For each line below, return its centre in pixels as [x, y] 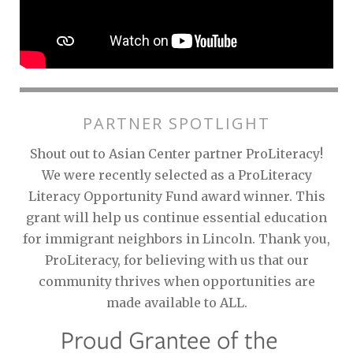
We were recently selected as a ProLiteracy [176, 175]
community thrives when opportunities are [176, 282]
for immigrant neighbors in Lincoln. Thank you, [176, 239]
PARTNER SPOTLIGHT [176, 124]
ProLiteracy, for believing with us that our [176, 260]
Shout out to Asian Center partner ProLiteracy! [176, 154]
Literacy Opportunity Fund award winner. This [176, 197]
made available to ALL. [176, 303]
